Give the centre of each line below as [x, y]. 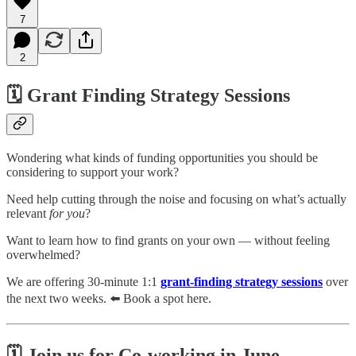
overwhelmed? [43, 255]
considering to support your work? [93, 172]
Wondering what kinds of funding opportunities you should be [162, 158]
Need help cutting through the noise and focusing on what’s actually [176, 199]
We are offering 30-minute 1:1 [83, 282]
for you [67, 214]
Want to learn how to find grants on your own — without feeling [168, 241]
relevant [28, 214]
